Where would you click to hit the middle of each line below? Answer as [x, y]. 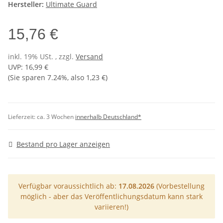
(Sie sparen [28, 78]
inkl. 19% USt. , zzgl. [42, 57]
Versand [89, 57]
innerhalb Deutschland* [108, 117]
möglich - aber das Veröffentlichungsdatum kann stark [111, 196]
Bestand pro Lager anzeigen [63, 144]
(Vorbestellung [179, 186]
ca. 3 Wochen [56, 117]
